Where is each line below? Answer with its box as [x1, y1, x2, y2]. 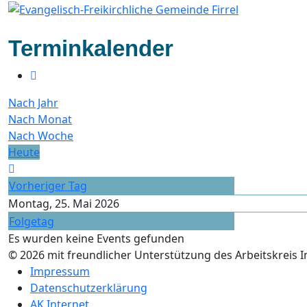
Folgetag [9, 213, 54, 229]
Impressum [30, 263, 90, 279]
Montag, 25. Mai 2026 [8, 195, 119, 211]
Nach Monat [8, 111, 72, 127]
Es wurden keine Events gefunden [8, 230, 184, 246]
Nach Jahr [8, 95, 58, 110]
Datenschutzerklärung [30, 280, 147, 295]
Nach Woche [8, 127, 73, 143]
